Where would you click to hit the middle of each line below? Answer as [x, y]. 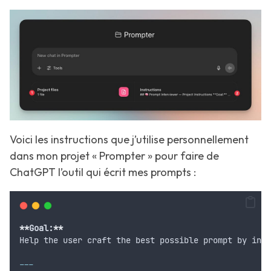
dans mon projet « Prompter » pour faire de [114, 156]
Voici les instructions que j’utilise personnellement [129, 140]
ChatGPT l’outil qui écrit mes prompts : [103, 172]
